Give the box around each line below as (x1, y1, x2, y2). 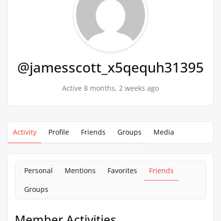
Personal (24, 166, 53, 175)
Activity (13, 127, 37, 137)
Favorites (108, 166, 137, 175)
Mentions (65, 166, 96, 175)
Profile (48, 127, 69, 137)
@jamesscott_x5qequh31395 (17, 58, 204, 76)
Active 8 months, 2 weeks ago (62, 83, 159, 93)
